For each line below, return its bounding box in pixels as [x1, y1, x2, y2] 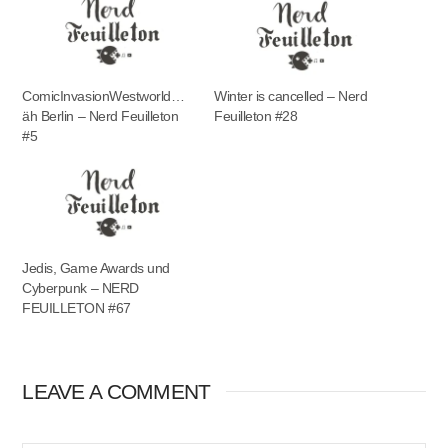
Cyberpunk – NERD [22, 279, 139, 296]
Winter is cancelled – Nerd [214, 87, 368, 104]
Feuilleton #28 [214, 107, 298, 124]
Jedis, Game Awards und [22, 259, 170, 276]
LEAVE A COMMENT [22, 379, 211, 403]
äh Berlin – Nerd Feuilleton [22, 107, 179, 124]
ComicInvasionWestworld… [22, 87, 185, 104]
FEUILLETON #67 [22, 299, 131, 316]
